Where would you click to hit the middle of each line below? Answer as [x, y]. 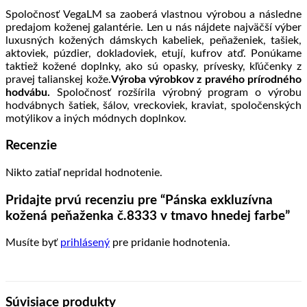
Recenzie [31, 146]
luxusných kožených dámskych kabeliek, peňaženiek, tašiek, [153, 40]
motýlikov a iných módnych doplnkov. [96, 118]
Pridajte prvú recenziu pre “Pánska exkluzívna [139, 200]
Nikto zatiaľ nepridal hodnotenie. [84, 173]
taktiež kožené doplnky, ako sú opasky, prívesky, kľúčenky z [153, 66]
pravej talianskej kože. [58, 79]
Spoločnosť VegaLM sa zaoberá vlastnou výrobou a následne [153, 14]
